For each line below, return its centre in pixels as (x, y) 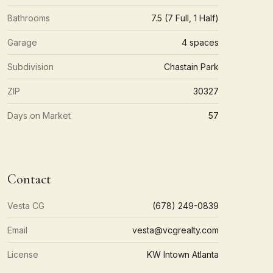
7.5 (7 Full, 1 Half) (185, 18)
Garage (22, 42)
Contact (29, 179)
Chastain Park (191, 67)
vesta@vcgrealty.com (175, 230)
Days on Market (39, 115)
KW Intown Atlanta (183, 254)
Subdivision (30, 67)
